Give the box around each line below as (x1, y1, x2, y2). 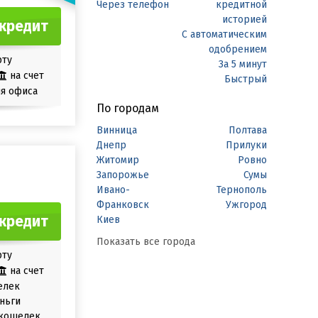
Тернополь (216, 184, 267, 196)
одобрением (209, 43, 267, 55)
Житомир (97, 154, 139, 166)
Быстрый (224, 73, 267, 85)
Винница (97, 124, 137, 136)
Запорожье (97, 169, 149, 181)
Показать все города (97, 236, 195, 248)
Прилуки (226, 139, 267, 151)
